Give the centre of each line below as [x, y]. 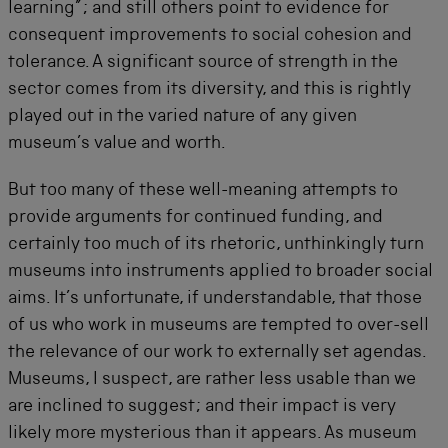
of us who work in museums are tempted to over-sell [218, 325]
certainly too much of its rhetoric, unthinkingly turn [216, 244]
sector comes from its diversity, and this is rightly [209, 89]
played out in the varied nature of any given [182, 116]
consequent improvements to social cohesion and [210, 35]
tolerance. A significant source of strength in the [203, 62]
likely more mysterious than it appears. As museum [212, 433]
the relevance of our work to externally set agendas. [217, 352]
